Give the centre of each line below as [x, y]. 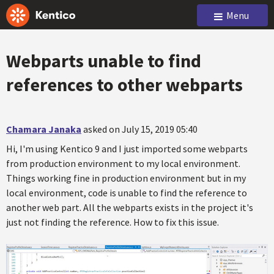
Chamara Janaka [44, 129]
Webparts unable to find [104, 61]
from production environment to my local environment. [123, 163]
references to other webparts [124, 84]
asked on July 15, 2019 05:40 [140, 129]
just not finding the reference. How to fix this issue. [113, 222]
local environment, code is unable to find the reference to [127, 193]
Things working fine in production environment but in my [126, 178]
